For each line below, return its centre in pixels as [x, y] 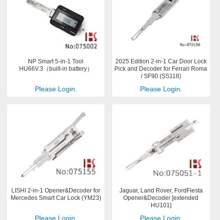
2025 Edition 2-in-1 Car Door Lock [161, 62]
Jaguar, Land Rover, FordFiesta [161, 190]
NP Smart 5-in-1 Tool [56, 62]
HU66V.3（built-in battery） [56, 69]
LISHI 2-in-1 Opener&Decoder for [56, 190]
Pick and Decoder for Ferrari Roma [161, 69]
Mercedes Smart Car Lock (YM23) [56, 198]
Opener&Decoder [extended [161, 198]
